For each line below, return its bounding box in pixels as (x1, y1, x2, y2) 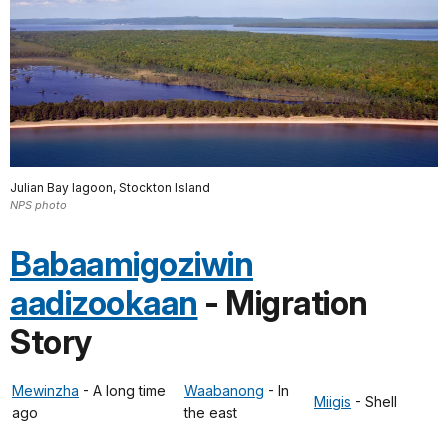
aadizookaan (10, 282, 198, 323)
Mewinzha (12, 381, 79, 399)
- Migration (197, 282, 368, 323)
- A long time (79, 381, 166, 399)
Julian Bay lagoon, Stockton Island (10, 179, 210, 195)
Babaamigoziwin (10, 243, 253, 284)
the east (184, 403, 237, 421)
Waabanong (184, 381, 264, 399)
